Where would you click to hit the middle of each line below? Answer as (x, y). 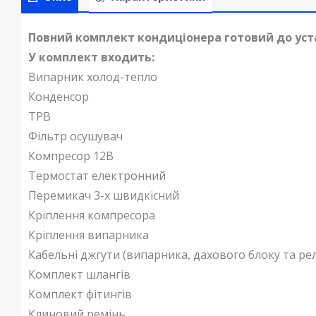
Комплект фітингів (80, 294)
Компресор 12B (71, 156)
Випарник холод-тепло (93, 77)
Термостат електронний (97, 176)
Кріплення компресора (92, 215)
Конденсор (59, 97)
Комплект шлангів (79, 275)
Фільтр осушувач (75, 136)
